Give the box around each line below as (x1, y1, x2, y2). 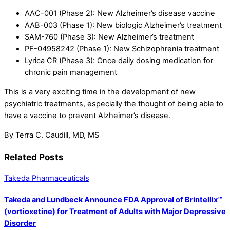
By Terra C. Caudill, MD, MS (4, 130, 99, 140)
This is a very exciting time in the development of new (4, 87, 196, 97)
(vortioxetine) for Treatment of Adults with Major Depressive (4, 207, 226, 217)
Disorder (4, 219, 36, 228)
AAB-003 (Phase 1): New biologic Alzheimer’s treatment (25, 21, 222, 30)
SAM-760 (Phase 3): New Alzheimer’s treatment (25, 32, 194, 42)
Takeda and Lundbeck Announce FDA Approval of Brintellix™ (4, 195, 222, 205)
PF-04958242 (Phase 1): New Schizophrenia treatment (25, 44, 219, 54)
